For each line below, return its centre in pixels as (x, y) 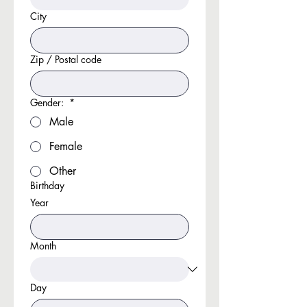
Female (66, 146)
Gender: (48, 102)
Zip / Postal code (66, 59)
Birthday (47, 185)
